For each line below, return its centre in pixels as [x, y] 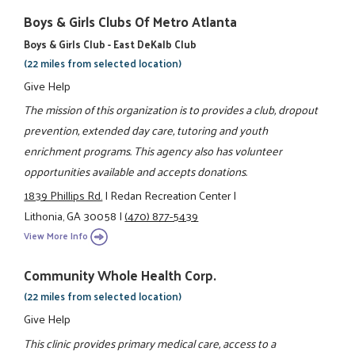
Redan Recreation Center [171, 195]
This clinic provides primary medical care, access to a [150, 343]
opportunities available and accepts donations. [136, 172]
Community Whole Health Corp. [120, 275]
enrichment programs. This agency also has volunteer [153, 151]
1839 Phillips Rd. [63, 195]
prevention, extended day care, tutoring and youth [146, 130]
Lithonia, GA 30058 [71, 216]
